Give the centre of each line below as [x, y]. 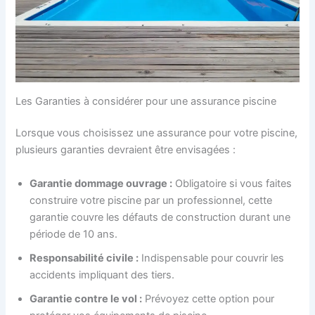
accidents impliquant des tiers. [102, 275]
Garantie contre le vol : [86, 298]
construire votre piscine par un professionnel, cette [151, 200]
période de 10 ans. [74, 234]
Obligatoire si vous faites [232, 183]
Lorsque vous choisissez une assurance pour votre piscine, [157, 133]
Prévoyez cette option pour [208, 298]
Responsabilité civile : [84, 258]
